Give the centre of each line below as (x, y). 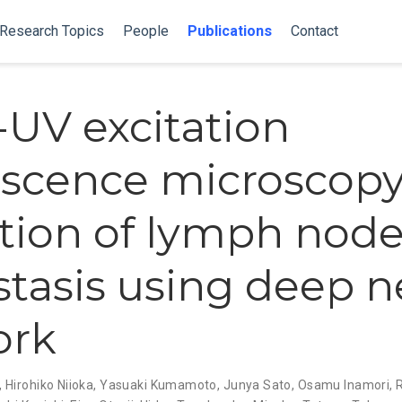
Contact (314, 31)
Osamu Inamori (344, 385)
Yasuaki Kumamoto (158, 385)
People (145, 31)
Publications (229, 31)
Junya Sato (257, 385)
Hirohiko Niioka (49, 385)
